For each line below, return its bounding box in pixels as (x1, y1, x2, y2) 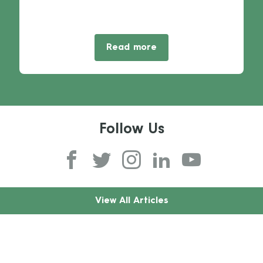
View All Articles (95, 197, 168, 205)
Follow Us (99, 123, 164, 139)
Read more (106, 43, 157, 52)
